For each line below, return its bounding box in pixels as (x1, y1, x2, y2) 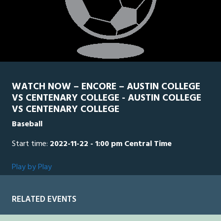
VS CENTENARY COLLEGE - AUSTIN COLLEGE (12, 91, 201, 106)
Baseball (12, 118, 42, 131)
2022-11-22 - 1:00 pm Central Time (50, 138, 172, 151)
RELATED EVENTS (12, 193, 76, 207)
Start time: (12, 138, 50, 151)
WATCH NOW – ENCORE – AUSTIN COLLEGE (12, 79, 200, 95)
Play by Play (12, 161, 52, 174)
